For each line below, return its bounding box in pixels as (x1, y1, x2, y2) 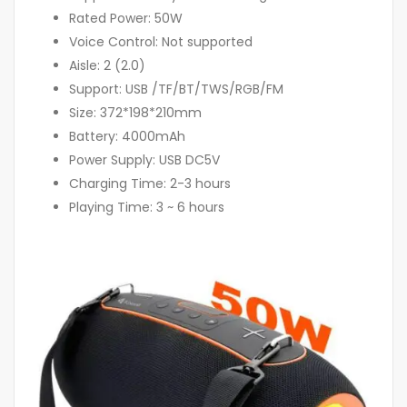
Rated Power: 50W (69, 8, 183, 27)
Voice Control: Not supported (69, 32, 253, 51)
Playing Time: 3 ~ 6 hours (69, 197, 224, 216)
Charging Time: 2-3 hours (69, 174, 231, 193)
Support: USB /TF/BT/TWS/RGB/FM (69, 79, 283, 98)
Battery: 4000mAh (69, 126, 185, 145)
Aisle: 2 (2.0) (69, 55, 145, 74)
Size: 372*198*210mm (69, 103, 202, 122)
